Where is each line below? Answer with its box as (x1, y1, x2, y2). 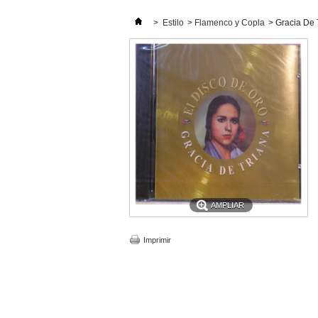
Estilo (163, 18, 184, 28)
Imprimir (143, 236, 171, 244)
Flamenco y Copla (194, 18, 265, 28)
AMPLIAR (211, 201, 245, 209)
